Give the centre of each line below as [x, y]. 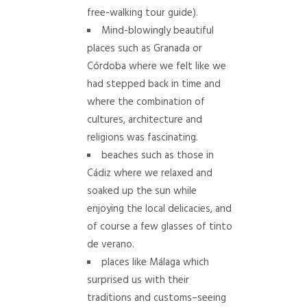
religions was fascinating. [142, 137]
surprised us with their [138, 280]
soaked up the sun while [142, 191]
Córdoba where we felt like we [156, 66]
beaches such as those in [157, 155]
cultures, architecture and [144, 120]
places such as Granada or [144, 48]
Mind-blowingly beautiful [157, 30]
